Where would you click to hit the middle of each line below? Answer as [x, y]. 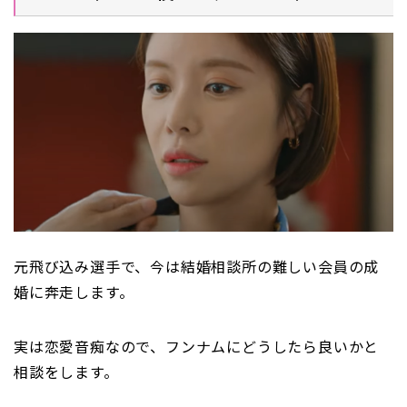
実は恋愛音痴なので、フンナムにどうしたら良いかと [197, 348]
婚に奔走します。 [74, 293]
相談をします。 [66, 373]
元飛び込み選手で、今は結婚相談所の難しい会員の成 [197, 268]
